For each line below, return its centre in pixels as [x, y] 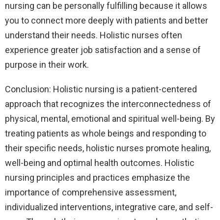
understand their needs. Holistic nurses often [94, 35]
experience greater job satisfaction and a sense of [103, 50]
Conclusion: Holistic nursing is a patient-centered [101, 89]
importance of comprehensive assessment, [91, 192]
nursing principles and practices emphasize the [97, 178]
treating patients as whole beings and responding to [106, 134]
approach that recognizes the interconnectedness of [108, 104]
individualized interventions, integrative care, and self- [109, 207]
